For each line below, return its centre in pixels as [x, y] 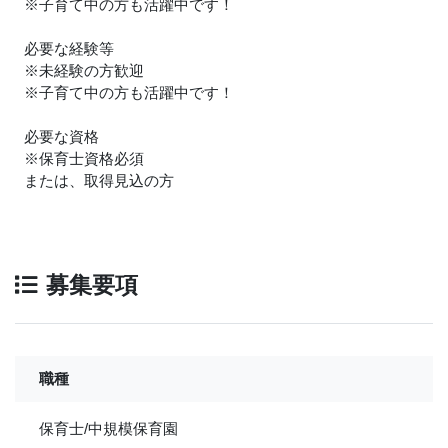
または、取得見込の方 [99, 180]
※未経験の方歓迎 [84, 70]
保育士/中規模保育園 [108, 428]
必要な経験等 [69, 48]
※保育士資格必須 [84, 158]
